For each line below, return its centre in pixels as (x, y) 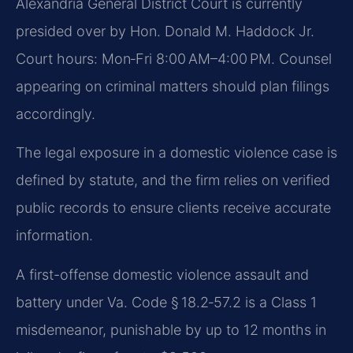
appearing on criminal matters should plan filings (173, 86)
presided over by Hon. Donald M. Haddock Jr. (165, 31)
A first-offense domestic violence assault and (162, 274)
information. (54, 236)
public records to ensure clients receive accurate (173, 208)
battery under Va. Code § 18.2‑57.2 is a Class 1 (166, 302)
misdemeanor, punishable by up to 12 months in (171, 329)
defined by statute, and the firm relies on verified (173, 180)
